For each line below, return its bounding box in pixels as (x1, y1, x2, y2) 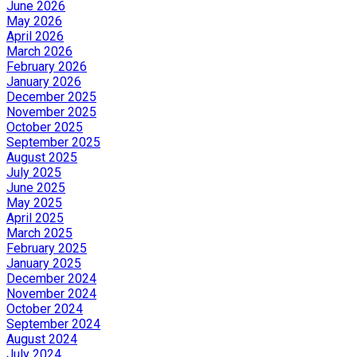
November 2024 (6, 285, 96, 301)
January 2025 (6, 255, 81, 271)
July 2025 (6, 164, 61, 180)
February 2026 (6, 58, 87, 74)
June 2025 (6, 179, 65, 195)
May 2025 (6, 194, 62, 210)
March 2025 (6, 225, 73, 241)
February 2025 (6, 240, 87, 256)
